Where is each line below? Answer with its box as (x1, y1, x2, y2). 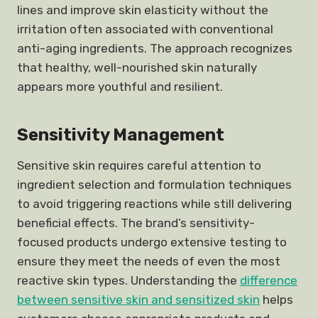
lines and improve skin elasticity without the (17, 3, 268, 17)
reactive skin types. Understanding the (17, 273, 240, 287)
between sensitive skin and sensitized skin (17, 292, 260, 307)
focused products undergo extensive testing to (17, 235, 287, 249)
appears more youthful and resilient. (17, 79, 223, 94)
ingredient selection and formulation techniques (17, 177, 292, 192)
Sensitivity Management (17, 125, 224, 145)
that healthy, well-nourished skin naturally (17, 60, 257, 75)
